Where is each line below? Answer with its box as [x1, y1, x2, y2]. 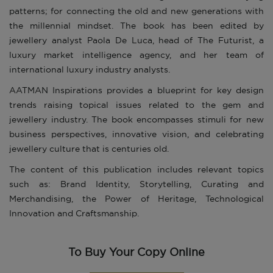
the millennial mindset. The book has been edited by [9, 22, 264, 31]
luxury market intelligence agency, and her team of [9, 51, 264, 60]
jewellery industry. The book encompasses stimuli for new [9, 116, 264, 125]
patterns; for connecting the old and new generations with [9, 7, 264, 16]
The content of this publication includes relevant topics [9, 166, 264, 175]
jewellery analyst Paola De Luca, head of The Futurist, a [9, 37, 264, 46]
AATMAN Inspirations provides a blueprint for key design [9, 87, 264, 96]
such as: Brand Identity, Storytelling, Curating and [9, 180, 264, 190]
